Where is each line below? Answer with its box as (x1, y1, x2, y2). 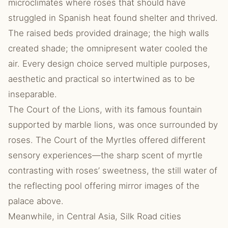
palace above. (8, 196, 64, 206)
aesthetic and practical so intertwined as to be (8, 74, 195, 84)
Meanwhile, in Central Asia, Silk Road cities (8, 211, 181, 221)
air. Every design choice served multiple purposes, (8, 59, 210, 69)
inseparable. (8, 89, 57, 99)
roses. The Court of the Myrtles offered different (8, 135, 206, 145)
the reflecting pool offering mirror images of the (8, 181, 199, 191)
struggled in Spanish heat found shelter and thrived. (8, 13, 218, 23)
